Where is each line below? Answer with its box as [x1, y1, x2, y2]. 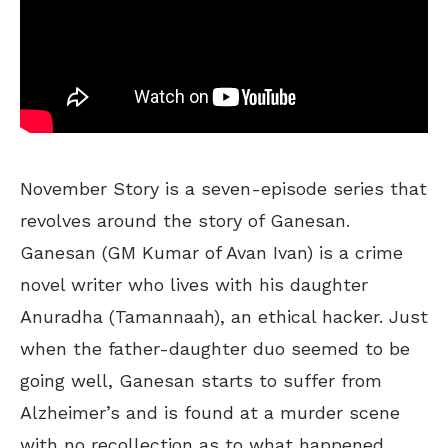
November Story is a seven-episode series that [20, 177, 427, 199]
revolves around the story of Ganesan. [20, 209, 350, 231]
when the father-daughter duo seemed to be [20, 337, 410, 359]
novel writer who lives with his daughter [20, 273, 368, 295]
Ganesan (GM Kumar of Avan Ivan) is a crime [20, 241, 403, 263]
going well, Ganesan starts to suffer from [20, 369, 382, 391]
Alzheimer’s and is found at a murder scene [20, 401, 400, 423]
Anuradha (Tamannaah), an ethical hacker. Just [20, 305, 428, 327]
